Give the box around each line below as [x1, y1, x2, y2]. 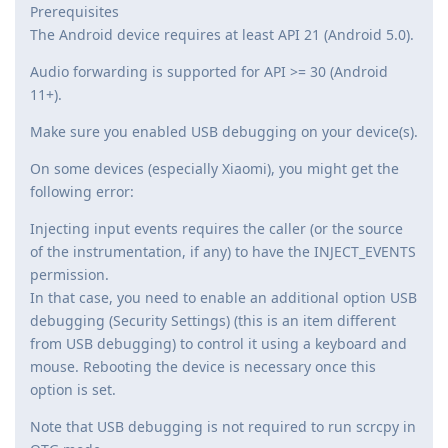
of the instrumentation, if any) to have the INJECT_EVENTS [30, 242, 416, 262]
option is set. [30, 380, 116, 400]
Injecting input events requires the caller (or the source [30, 219, 403, 239]
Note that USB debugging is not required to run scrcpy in [30, 417, 416, 437]
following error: [30, 182, 134, 202]
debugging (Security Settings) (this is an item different [30, 311, 396, 331]
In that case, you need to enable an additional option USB [30, 288, 417, 308]
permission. [30, 265, 109, 285]
